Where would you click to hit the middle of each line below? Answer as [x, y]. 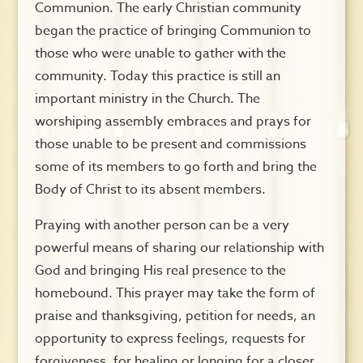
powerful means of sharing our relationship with [179, 248]
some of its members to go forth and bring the [175, 167]
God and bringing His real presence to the [160, 270]
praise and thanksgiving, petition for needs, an [175, 316]
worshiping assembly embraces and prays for [173, 121]
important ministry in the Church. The [147, 98]
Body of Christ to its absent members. [150, 189]
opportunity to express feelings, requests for [170, 338]
